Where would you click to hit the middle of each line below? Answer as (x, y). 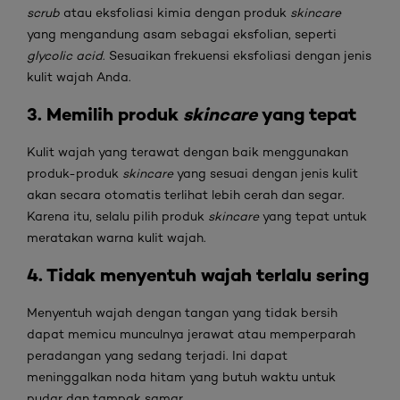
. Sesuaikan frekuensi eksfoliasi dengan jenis (237, 55)
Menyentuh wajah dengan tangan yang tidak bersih (182, 312)
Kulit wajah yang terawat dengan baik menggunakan (187, 152)
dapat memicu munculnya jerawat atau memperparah (191, 334)
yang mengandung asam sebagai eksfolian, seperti (182, 34)
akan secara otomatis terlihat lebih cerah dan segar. (186, 195)
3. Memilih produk (105, 114)
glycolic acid (65, 55)
